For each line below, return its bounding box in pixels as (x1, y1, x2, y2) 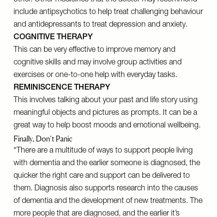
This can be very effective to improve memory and (14, 46, 175, 54)
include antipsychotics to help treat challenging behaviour (14, 9, 203, 16)
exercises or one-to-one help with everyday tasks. (14, 72, 179, 79)
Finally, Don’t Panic (14, 134, 73, 143)
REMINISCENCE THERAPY (14, 84, 110, 92)
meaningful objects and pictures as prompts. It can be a (14, 109, 197, 117)
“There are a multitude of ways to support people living (14, 147, 193, 155)
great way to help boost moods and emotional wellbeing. (14, 122, 201, 130)
